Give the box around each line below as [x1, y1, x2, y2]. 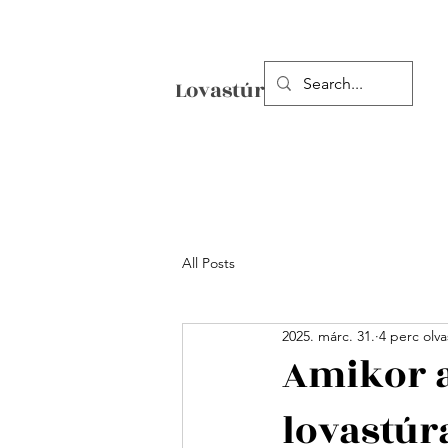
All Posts [182, 253, 235, 272]
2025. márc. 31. [282, 326, 375, 345]
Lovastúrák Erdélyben [175, 75, 399, 106]
